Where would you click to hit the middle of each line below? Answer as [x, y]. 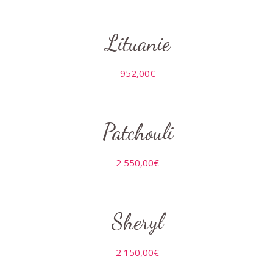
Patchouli [137, 133]
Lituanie [137, 43]
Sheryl [138, 222]
